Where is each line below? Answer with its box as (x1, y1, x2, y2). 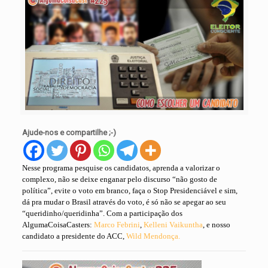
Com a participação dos (105, 209, 183, 218)
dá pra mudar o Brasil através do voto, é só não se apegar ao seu (22, 197, 227, 207)
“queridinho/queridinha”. (22, 209, 105, 218)
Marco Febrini (94, 220, 141, 230)
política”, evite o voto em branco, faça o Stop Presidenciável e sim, (22, 186, 238, 196)
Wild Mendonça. (126, 232, 181, 241)
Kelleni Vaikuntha (144, 220, 203, 230)
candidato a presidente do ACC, (22, 232, 127, 241)
